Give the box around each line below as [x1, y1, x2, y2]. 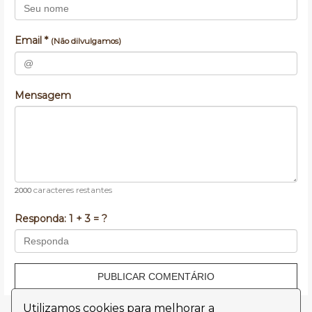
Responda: [15, 212, 69, 225]
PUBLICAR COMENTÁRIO [97, 270, 214, 282]
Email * [15, 33, 51, 47]
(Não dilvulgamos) [51, 36, 121, 46]
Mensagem [15, 88, 71, 102]
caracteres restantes [31, 184, 112, 195]
